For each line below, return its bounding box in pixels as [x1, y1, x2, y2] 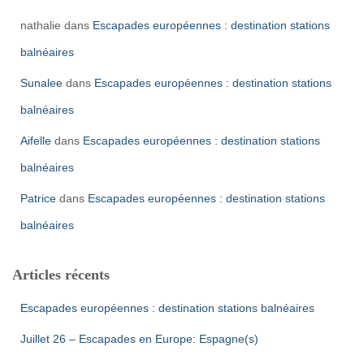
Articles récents [12, 266, 110, 283]
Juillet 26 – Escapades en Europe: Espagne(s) [20, 332, 258, 345]
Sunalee [20, 76, 63, 89]
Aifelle [20, 134, 51, 147]
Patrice [20, 192, 56, 205]
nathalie [20, 19, 61, 32]
